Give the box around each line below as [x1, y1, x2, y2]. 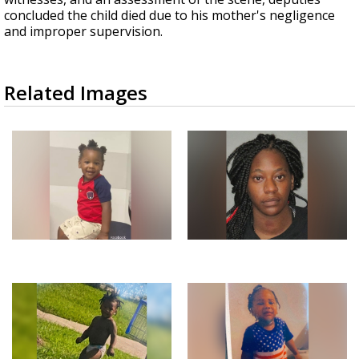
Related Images [4, 79, 147, 107]
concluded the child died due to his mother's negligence [4, 6, 335, 25]
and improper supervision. [4, 22, 166, 41]
